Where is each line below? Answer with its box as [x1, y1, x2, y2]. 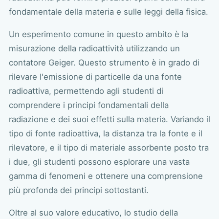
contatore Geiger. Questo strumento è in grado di [8, 58, 199, 68]
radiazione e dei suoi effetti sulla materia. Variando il [8, 114, 210, 125]
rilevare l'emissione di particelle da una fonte [8, 72, 182, 82]
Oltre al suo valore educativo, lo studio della [8, 208, 178, 218]
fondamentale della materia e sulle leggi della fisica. [8, 7, 208, 17]
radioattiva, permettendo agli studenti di [8, 86, 163, 96]
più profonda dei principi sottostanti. [8, 185, 149, 196]
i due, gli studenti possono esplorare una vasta [8, 157, 190, 167]
